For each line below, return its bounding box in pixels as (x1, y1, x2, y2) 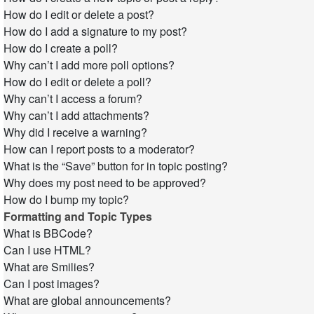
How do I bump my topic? (4, 191, 129, 207)
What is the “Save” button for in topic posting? (4, 158, 228, 174)
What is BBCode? (4, 225, 93, 241)
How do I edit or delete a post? (4, 6, 154, 22)
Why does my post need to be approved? (4, 175, 206, 191)
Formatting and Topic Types (4, 208, 152, 224)
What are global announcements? (4, 292, 171, 308)
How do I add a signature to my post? (4, 23, 187, 39)
